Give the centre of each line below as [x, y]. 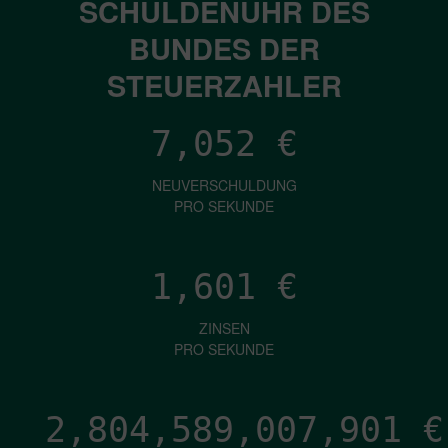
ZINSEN [224, 327]
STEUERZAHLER [224, 84]
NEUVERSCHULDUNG [224, 184]
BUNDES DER [224, 47]
